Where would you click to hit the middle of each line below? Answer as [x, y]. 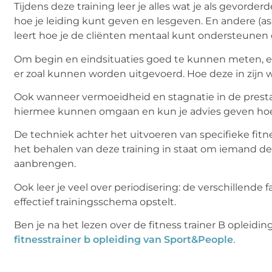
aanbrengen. [46, 164]
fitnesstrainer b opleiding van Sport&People [124, 240]
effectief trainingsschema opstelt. [97, 202]
